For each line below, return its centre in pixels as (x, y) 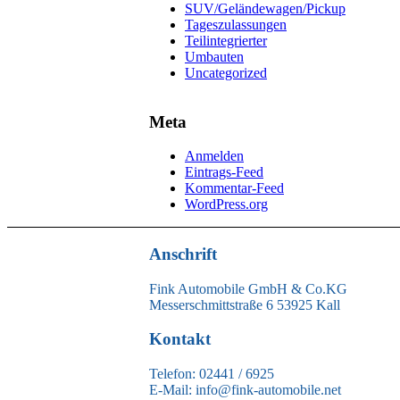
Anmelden (214, 156)
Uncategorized (226, 72)
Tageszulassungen (236, 24)
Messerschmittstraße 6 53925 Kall (245, 304)
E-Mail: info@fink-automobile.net (245, 390)
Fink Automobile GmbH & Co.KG (248, 288)
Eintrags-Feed (224, 172)
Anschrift (183, 254)
